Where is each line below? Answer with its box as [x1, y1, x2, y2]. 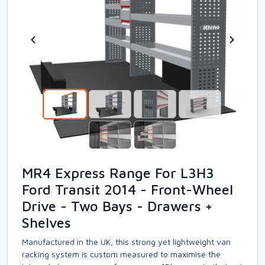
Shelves [22, 214, 71, 231]
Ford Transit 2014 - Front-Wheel [22, 181, 233, 198]
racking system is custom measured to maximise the [22, 249, 221, 259]
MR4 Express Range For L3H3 [22, 164, 214, 181]
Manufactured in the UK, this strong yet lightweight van [22, 237, 231, 247]
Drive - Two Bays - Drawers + [22, 198, 212, 214]
